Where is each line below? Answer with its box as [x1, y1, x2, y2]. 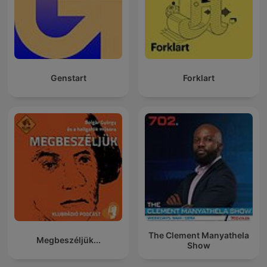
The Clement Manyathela [148, 229, 249, 240]
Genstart [50, 73, 86, 83]
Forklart [183, 73, 215, 83]
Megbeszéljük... [36, 235, 101, 246]
